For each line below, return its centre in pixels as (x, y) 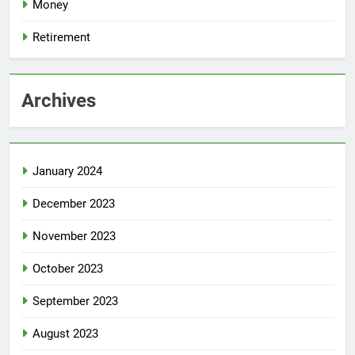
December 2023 (74, 203)
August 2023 (65, 333)
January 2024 (67, 171)
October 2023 (68, 268)
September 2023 (75, 301)
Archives (59, 100)
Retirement (61, 37)
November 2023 (74, 236)
